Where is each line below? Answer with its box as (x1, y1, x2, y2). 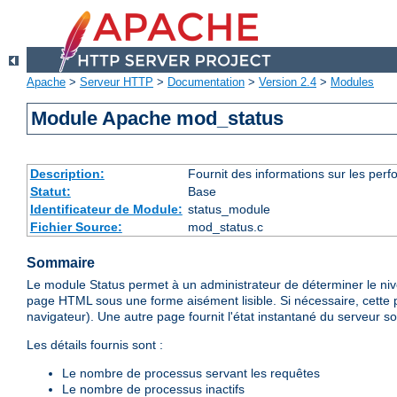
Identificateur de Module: (29, 202, 183, 217)
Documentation (167, 75, 245, 90)
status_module (187, 202, 270, 217)
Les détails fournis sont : (27, 338, 163, 353)
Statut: (29, 184, 71, 199)
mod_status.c (187, 220, 263, 235)
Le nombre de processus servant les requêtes (62, 366, 320, 381)
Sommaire (27, 255, 95, 271)
